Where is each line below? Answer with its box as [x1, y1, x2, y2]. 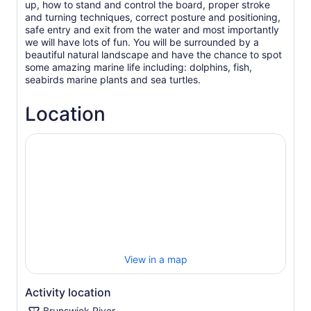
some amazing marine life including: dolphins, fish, [25, 61, 252, 73]
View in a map [124, 253, 187, 266]
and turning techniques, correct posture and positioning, [25, 11, 280, 23]
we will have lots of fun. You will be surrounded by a [25, 36, 259, 48]
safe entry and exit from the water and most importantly [25, 24, 279, 35]
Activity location [25, 285, 111, 300]
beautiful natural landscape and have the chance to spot [25, 49, 282, 60]
